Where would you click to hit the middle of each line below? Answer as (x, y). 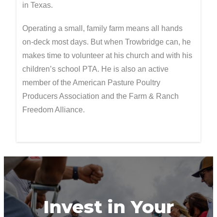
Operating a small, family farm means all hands (102, 28)
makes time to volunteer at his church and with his (107, 55)
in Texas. (38, 5)
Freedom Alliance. (54, 110)
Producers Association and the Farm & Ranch (101, 96)
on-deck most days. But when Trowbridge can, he (107, 42)
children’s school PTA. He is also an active (95, 69)
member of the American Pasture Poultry (91, 83)
